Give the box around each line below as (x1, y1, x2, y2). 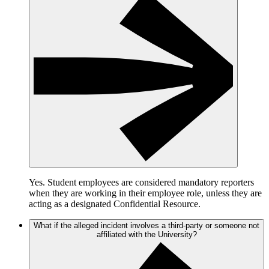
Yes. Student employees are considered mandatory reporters (29, 177, 254, 188)
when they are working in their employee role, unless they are (29, 188, 262, 199)
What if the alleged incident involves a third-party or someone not (34, 221, 259, 231)
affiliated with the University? (96, 230, 197, 240)
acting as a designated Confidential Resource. (29, 199, 203, 210)
